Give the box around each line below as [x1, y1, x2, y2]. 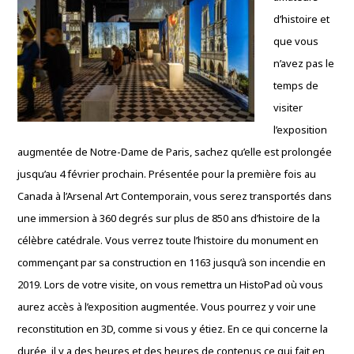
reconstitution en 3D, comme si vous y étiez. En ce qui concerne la [17, 322, 329, 336]
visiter [273, 100, 303, 115]
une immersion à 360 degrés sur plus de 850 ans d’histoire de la [17, 211, 321, 225]
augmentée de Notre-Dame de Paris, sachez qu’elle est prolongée [17, 145, 333, 159]
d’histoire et [273, 12, 330, 26]
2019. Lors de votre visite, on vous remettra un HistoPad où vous [17, 277, 324, 292]
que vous [273, 34, 319, 48]
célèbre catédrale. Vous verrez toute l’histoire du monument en [17, 233, 319, 247]
